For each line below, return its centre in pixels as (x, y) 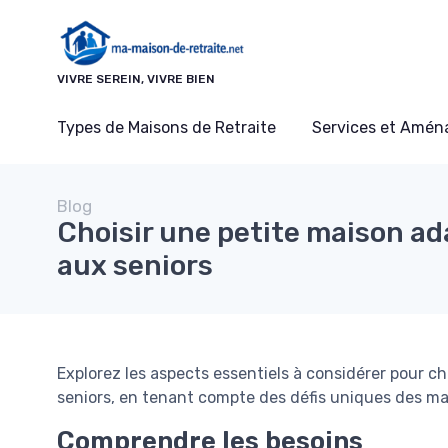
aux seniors (135, 266)
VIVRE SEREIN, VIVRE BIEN (136, 79)
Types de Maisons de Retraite (166, 128)
